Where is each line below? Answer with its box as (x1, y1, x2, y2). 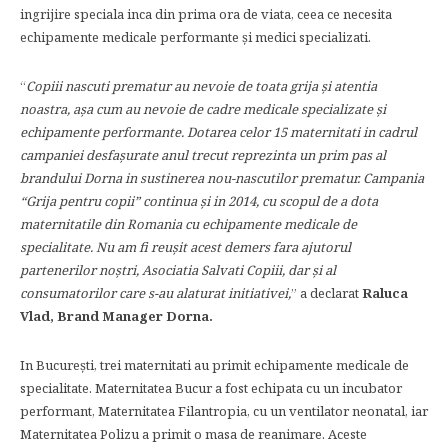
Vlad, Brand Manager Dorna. (20, 307, 213, 325)
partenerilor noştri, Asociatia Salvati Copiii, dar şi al (20, 261, 336, 279)
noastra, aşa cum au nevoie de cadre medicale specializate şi (20, 100, 386, 118)
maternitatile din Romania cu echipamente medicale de (20, 215, 357, 233)
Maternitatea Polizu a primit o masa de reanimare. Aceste (20, 425, 367, 443)
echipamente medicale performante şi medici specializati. (20, 28, 371, 46)
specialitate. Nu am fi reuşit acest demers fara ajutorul (20, 238, 351, 256)
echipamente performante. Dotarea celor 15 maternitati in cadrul (20, 123, 417, 141)
